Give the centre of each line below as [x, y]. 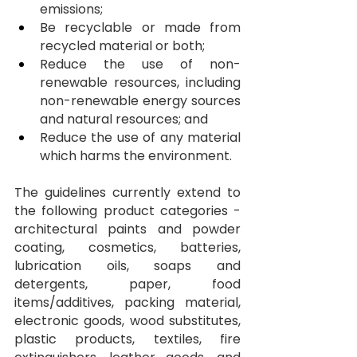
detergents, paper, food [127, 284]
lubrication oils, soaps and [127, 266]
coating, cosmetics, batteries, [127, 248]
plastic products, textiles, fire [127, 339]
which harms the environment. [136, 156]
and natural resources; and [124, 120]
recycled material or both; [122, 46]
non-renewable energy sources [140, 101]
